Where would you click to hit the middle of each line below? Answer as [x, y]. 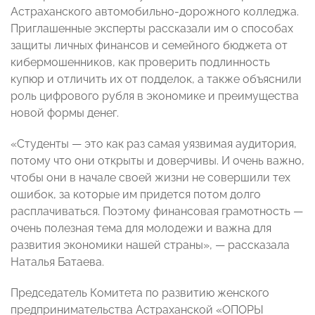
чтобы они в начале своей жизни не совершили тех [150, 178]
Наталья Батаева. [57, 262]
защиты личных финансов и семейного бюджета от [149, 46]
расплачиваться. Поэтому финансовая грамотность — [157, 212]
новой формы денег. [65, 113]
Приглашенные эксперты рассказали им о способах [152, 29]
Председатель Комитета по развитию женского [140, 293]
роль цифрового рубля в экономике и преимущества [155, 96]
